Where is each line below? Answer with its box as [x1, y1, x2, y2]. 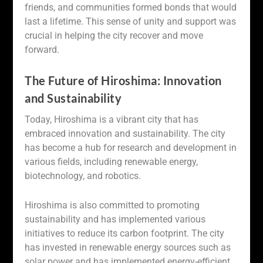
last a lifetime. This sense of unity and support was [25, 15, 237, 27]
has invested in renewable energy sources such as [25, 241, 231, 253]
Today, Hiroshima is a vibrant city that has [25, 114, 199, 126]
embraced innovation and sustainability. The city [25, 128, 226, 140]
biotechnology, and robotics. [25, 170, 141, 182]
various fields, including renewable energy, [25, 156, 198, 168]
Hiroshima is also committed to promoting [25, 199, 200, 211]
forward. [25, 43, 60, 55]
